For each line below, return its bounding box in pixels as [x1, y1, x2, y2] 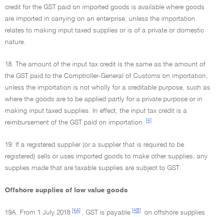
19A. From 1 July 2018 [5, 209, 70, 216]
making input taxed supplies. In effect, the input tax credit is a [5, 108, 187, 114]
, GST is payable [82, 209, 130, 216]
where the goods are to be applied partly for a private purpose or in [5, 96, 202, 103]
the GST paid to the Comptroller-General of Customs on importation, [5, 73, 208, 79]
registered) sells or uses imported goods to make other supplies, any [5, 153, 208, 160]
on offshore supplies [142, 209, 205, 216]
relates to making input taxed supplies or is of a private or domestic [5, 27, 204, 34]
